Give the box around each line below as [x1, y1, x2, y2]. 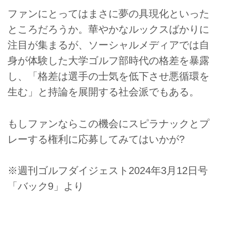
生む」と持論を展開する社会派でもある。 [8, 86, 199, 98]
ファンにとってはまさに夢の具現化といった [8, 8, 209, 20]
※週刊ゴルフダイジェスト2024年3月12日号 [8, 164, 208, 176]
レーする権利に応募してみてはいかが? [8, 133, 185, 145]
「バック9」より [8, 180, 84, 192]
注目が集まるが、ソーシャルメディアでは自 [8, 39, 209, 51]
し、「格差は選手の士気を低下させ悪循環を [8, 71, 209, 82]
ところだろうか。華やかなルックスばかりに [8, 24, 209, 35]
